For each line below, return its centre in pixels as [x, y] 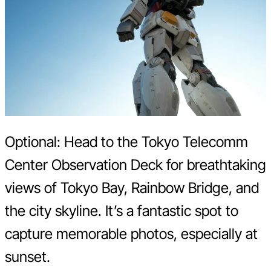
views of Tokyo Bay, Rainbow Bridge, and [132, 188]
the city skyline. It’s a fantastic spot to [122, 211]
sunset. [28, 256]
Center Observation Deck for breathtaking [135, 165]
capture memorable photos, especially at [131, 233]
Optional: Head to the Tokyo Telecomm [126, 142]
